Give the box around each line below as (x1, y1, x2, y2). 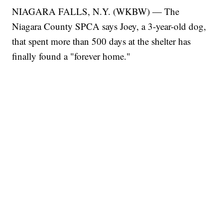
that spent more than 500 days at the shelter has (12, 35, 191, 48)
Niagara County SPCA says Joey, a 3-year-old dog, (12, 20, 207, 33)
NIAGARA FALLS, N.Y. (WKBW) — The (12, 5, 180, 18)
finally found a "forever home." (12, 50, 131, 63)
